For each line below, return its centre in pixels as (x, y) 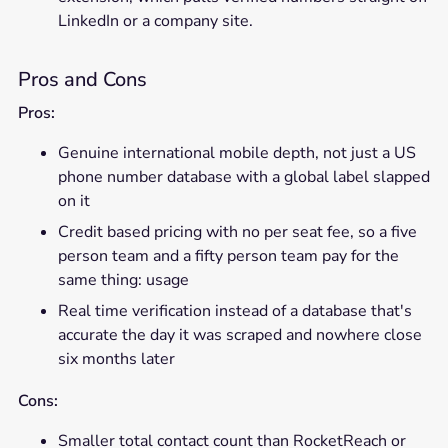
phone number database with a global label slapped (243, 177)
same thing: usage (123, 280)
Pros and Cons (82, 80)
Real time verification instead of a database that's (234, 311)
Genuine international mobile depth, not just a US (236, 153)
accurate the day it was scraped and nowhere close (239, 335)
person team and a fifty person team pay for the (228, 256)
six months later (116, 359)
